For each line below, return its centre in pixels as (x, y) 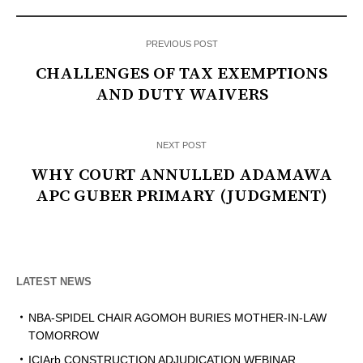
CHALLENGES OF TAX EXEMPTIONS (181, 74)
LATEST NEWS (54, 282)
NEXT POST (181, 145)
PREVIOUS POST (181, 44)
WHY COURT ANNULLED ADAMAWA (181, 175)
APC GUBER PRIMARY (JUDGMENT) (181, 196)
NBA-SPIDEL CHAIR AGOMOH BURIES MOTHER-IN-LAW (177, 318)
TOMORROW (64, 336)
